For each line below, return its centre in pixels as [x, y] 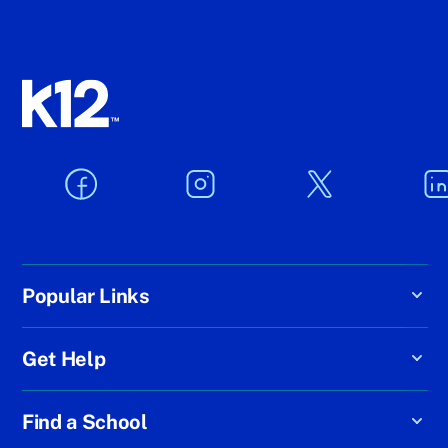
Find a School [85, 422]
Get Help [64, 359]
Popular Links [86, 296]
